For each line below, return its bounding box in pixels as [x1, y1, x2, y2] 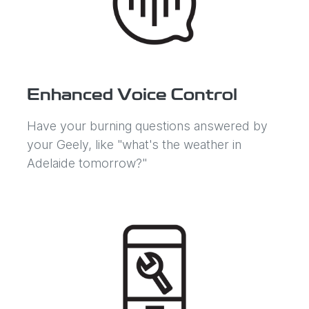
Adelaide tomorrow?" [27, 155, 147, 170]
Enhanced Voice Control [27, 87, 237, 104]
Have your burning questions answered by [27, 118, 268, 133]
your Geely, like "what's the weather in [27, 137, 241, 152]
